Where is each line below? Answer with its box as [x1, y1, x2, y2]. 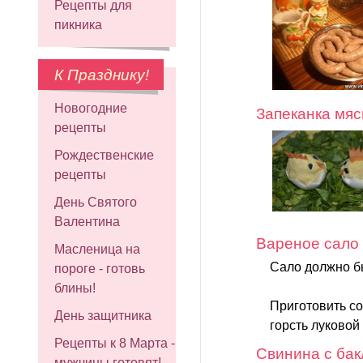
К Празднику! [54, 66, 149, 83]
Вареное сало [256, 235, 359, 253]
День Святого [54, 195, 137, 209]
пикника [54, 18, 102, 32]
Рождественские [54, 148, 154, 162]
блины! [54, 281, 96, 295]
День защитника [54, 309, 152, 322]
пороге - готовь [54, 262, 145, 275]
